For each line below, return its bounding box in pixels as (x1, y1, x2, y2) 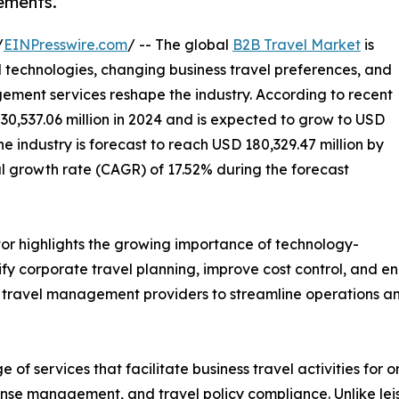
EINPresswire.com (4, 35, 127, 53)
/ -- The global (127, 35, 232, 53)
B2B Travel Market (232, 35, 361, 53)
